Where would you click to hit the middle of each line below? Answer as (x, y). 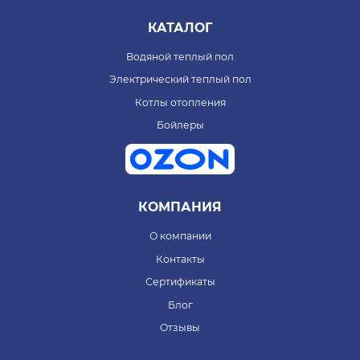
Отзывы (180, 328)
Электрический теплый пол (180, 80)
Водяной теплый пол (180, 56)
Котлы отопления (180, 102)
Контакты (180, 259)
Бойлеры (180, 125)
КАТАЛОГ (180, 27)
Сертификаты (180, 282)
